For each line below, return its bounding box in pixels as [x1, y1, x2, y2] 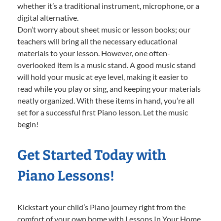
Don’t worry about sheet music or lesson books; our [17, 25, 190, 35]
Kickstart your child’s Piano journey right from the [17, 202, 185, 212]
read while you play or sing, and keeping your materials [17, 84, 201, 94]
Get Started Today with [17, 147, 166, 164]
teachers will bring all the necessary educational [17, 37, 178, 46]
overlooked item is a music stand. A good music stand [17, 60, 196, 70]
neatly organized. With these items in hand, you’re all [17, 96, 194, 106]
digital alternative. [17, 13, 78, 23]
